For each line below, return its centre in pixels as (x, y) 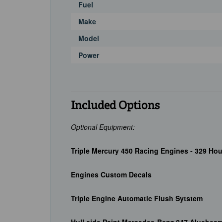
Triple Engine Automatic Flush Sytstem (137, 198)
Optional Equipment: (103, 127)
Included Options (115, 106)
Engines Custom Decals (111, 175)
